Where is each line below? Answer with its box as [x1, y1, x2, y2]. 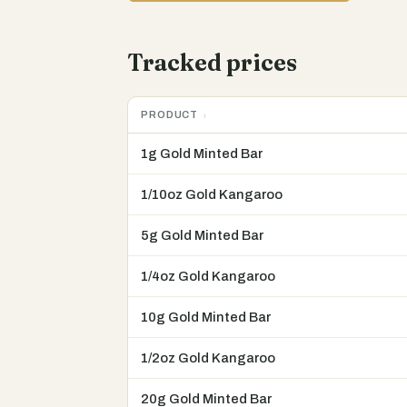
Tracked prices [127, 48, 297, 77]
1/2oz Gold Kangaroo [141, 351, 275, 366]
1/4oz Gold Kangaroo [141, 269, 275, 284]
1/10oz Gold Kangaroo [141, 187, 283, 203]
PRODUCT [141, 109, 199, 121]
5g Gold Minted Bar [141, 228, 263, 243]
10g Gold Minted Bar [141, 310, 271, 325]
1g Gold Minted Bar [141, 146, 263, 162]
